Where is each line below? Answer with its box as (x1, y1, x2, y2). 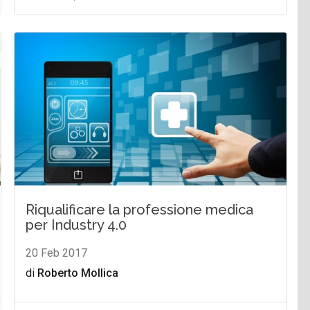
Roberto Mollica (37, 266, 119, 280)
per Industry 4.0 (26, 217, 127, 234)
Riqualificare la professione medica (26, 201, 254, 219)
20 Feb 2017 (26, 246, 88, 260)
